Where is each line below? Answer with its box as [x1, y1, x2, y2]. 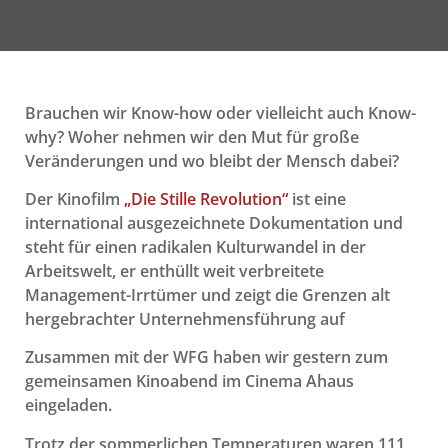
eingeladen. [25, 394, 112, 417]
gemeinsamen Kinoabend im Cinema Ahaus [25, 370, 354, 393]
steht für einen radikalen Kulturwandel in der [25, 236, 366, 259]
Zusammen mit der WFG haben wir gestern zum [25, 346, 388, 369]
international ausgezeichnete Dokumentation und [25, 212, 403, 235]
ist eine [288, 188, 346, 211]
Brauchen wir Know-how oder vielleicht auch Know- [25, 101, 416, 124]
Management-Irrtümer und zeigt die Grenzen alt [25, 284, 390, 307]
